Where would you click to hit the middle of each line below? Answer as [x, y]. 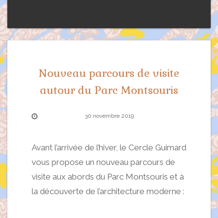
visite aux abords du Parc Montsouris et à [108, 176]
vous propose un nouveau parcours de [103, 162]
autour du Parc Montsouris [109, 90]
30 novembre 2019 [109, 116]
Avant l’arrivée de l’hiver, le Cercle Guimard [109, 147]
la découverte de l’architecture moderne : [108, 191]
